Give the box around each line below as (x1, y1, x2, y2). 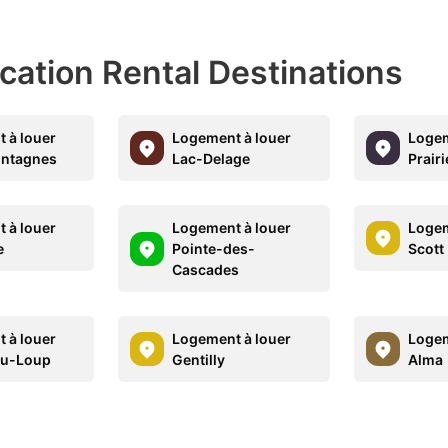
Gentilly (172, 351, 226, 368)
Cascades (172, 261, 240, 278)
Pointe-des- (172, 240, 256, 257)
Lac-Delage (172, 150, 251, 167)
